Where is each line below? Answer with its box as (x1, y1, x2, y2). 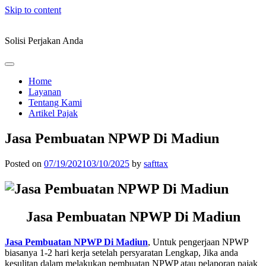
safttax (144, 158, 168, 169)
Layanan (28, 87, 61, 97)
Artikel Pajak (28, 108, 78, 118)
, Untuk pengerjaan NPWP (148, 236, 248, 247)
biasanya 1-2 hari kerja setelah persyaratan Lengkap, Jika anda (5, 247, 238, 258)
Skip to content (5, 5, 61, 15)
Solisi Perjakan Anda (5, 36, 83, 46)
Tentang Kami (28, 97, 82, 107)
